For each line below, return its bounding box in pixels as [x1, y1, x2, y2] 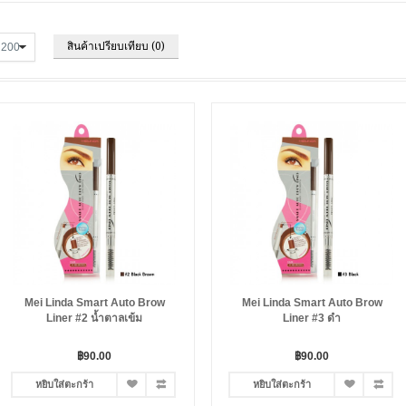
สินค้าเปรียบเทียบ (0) [67, 40, 165, 53]
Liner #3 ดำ [283, 312, 341, 324]
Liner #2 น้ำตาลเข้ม [46, 312, 142, 324]
